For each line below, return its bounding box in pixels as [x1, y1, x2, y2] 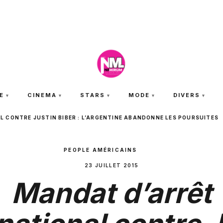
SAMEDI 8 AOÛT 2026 [76, 6, 147, 12]
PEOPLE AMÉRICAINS [64, 147, 139, 153]
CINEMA [27, 92, 57, 99]
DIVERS [173, 92, 200, 99]
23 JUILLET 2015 [84, 162, 139, 168]
